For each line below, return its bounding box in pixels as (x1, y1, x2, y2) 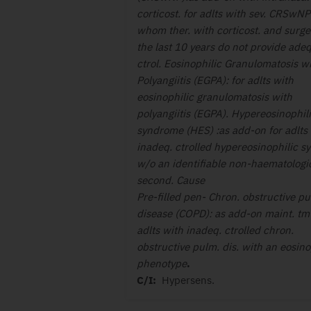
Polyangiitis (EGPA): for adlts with (137, 74, 294, 87)
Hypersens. (156, 274, 215, 287)
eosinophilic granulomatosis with (137, 90, 292, 103)
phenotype (137, 257, 187, 270)
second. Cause (137, 174, 205, 187)
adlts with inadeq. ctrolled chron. (137, 224, 294, 237)
